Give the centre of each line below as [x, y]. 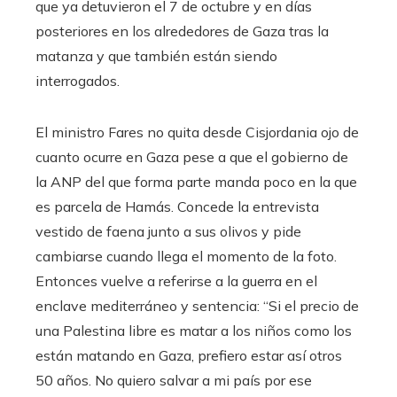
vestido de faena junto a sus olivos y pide [168, 231]
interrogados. [78, 80]
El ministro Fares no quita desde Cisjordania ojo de [197, 132]
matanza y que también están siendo [156, 55]
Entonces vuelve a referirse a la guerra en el [176, 280]
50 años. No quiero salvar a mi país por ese [174, 380]
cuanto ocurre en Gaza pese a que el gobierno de [192, 156]
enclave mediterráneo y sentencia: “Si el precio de [197, 305]
